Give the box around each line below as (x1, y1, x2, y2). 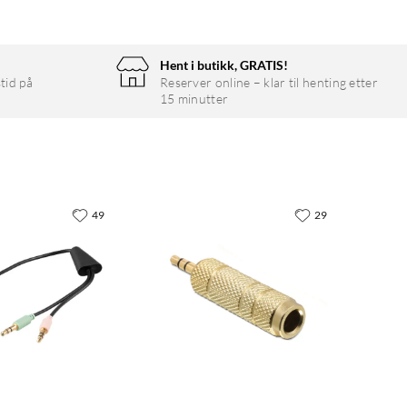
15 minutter (159, 91, 229, 107)
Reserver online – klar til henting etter (159, 74, 378, 91)
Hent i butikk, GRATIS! (159, 57, 288, 74)
